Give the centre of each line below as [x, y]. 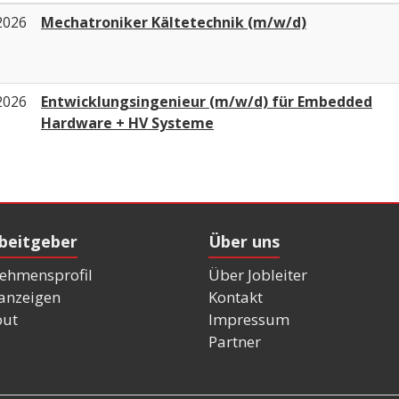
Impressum [249, 320]
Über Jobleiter [258, 275]
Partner [235, 342]
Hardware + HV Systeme [127, 122]
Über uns [244, 241]
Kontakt [236, 297]
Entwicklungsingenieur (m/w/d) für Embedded [207, 101]
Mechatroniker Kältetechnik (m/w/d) [174, 22]
